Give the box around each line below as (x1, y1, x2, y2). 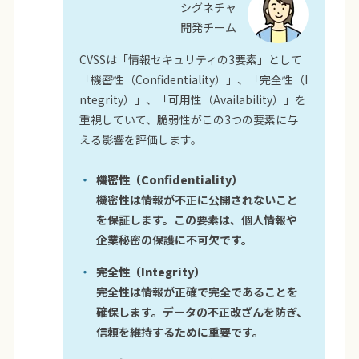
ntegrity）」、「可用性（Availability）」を (79, 91, 307, 107)
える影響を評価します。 (79, 131, 203, 147)
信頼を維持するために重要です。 (96, 323, 264, 340)
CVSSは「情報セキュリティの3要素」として (79, 50, 303, 67)
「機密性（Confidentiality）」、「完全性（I (79, 71, 309, 87)
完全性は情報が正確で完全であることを (96, 283, 299, 300)
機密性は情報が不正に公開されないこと (96, 191, 299, 208)
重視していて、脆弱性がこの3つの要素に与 (79, 111, 299, 127)
